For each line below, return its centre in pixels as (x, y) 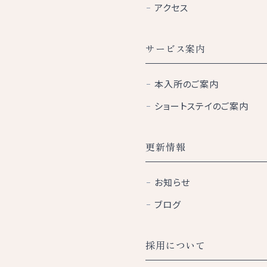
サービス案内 (176, 48)
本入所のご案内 (187, 84)
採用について (176, 245)
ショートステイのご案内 (201, 106)
